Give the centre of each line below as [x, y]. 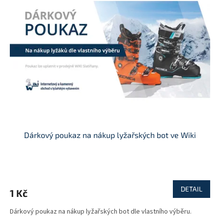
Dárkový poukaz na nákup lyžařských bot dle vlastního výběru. [101, 212]
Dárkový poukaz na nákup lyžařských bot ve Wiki [110, 135]
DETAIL [192, 189]
